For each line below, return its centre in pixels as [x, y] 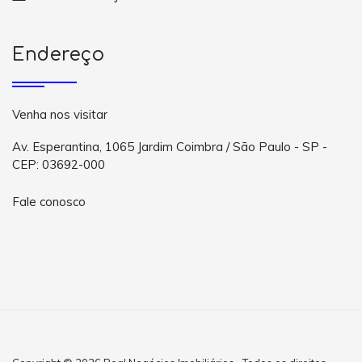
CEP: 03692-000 [59, 165]
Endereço [58, 55]
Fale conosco [49, 201]
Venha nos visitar [60, 115]
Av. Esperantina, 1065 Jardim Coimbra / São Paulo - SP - [170, 147]
